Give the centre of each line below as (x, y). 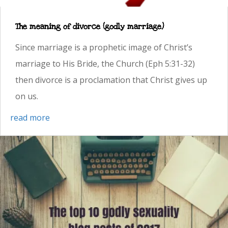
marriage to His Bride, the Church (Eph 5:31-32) (105, 63)
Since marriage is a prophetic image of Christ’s (104, 47)
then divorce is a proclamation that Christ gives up (111, 80)
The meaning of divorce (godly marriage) (90, 26)
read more (30, 117)
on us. (27, 96)
